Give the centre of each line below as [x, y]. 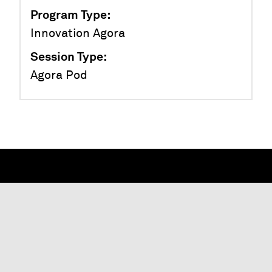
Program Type [69, 15]
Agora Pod [59, 75]
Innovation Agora [78, 33]
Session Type [67, 56]
